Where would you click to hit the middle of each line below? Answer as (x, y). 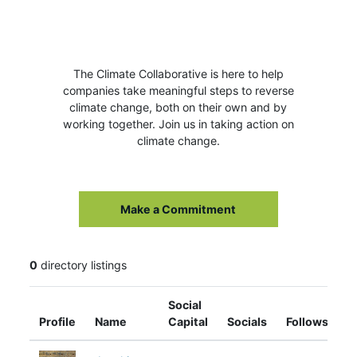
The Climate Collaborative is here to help (178, 74)
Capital (188, 322)
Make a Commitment (178, 209)
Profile (58, 322)
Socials (247, 322)
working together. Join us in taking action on (178, 124)
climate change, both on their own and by (178, 107)
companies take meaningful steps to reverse (178, 90)
